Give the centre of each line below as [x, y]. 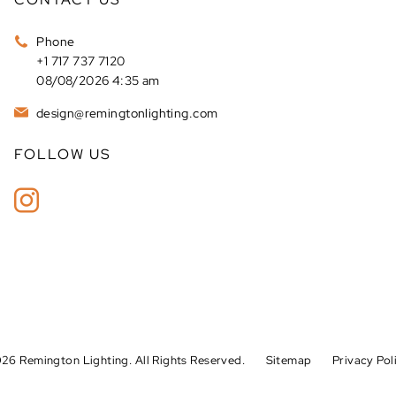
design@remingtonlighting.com [126, 113]
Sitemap [289, 360]
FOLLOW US [63, 154]
